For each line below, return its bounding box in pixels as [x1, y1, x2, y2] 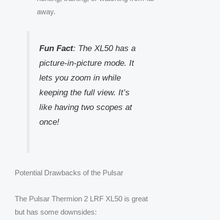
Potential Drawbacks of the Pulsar [15, 168, 123, 177]
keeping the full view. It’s [39, 88, 130, 97]
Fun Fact [39, 44, 73, 53]
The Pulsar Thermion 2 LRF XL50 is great [15, 194, 148, 203]
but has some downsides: [15, 208, 97, 217]
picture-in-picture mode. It [39, 58, 134, 68]
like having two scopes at [39, 103, 132, 112]
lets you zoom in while [39, 73, 121, 82]
